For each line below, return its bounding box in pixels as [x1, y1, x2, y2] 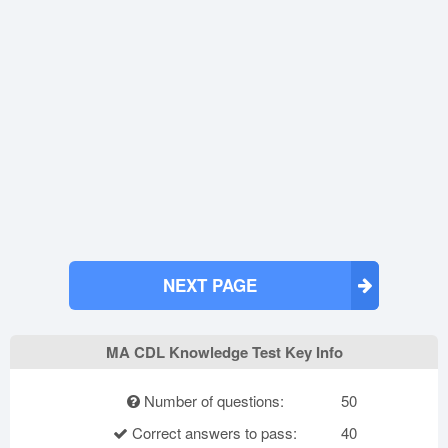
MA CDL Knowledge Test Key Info [105, 340, 343, 363]
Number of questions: [139, 389, 284, 411]
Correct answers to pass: [128, 421, 297, 443]
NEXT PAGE [163, 272, 257, 297]
